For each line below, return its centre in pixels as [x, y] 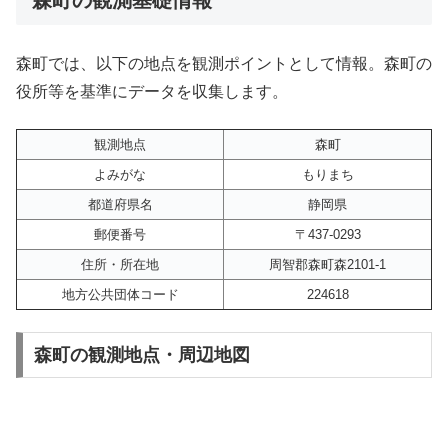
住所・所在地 [120, 264]
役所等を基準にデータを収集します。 [152, 92]
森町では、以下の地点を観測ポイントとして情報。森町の [224, 64]
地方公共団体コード [120, 294]
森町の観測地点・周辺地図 [141, 354]
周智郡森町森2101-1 [327, 264]
